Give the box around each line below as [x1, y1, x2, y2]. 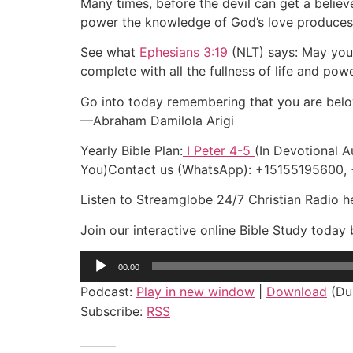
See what [80, 44, 139, 61]
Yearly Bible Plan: [80, 142, 183, 158]
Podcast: [80, 284, 136, 300]
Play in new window [136, 284, 255, 300]
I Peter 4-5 [187, 142, 251, 158]
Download [266, 284, 327, 300]
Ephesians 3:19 [139, 44, 228, 61]
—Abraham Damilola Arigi [80, 112, 234, 128]
